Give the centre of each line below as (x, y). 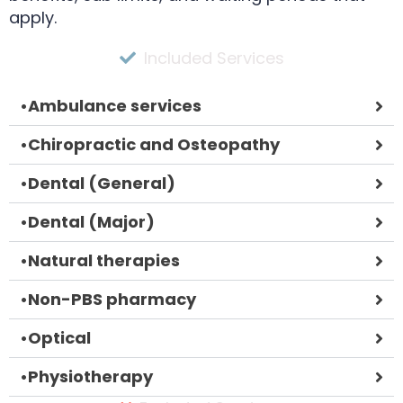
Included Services (214, 58)
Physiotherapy (90, 376)
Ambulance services (115, 105)
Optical (59, 337)
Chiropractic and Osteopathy (154, 144)
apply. (33, 17)
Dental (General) (102, 183)
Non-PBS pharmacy (112, 299)
